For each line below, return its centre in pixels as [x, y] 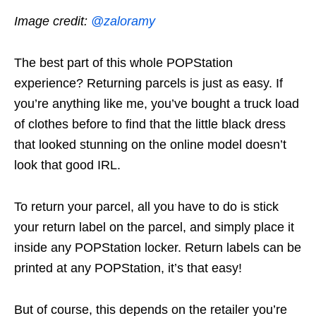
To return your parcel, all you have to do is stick [146, 206]
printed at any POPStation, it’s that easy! [128, 268]
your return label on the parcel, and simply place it [154, 227]
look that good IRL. [67, 165]
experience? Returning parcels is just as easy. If [148, 83]
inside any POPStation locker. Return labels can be [158, 247]
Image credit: [53, 21]
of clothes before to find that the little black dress [150, 124]
